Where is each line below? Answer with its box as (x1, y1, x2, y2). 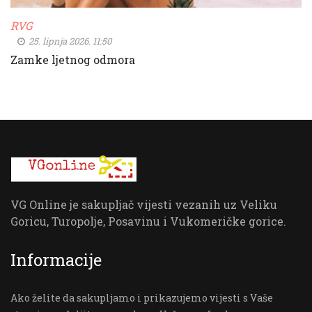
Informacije (10, 249, 102, 272)
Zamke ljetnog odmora (10, 52, 135, 68)
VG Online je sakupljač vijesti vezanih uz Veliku (10, 197, 277, 212)
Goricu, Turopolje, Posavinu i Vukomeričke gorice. (10, 214, 286, 229)
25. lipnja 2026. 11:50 (26, 35, 111, 48)
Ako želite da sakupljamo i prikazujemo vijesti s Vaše (10, 291, 273, 305)
